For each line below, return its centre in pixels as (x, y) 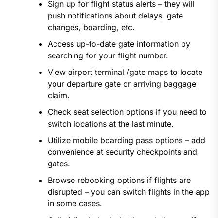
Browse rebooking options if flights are (119, 180)
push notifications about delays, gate (115, 16)
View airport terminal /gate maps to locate (125, 72)
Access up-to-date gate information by (119, 44)
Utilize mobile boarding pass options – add (126, 140)
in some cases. (75, 204)
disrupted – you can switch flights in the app (128, 192)
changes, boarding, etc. (91, 27)
